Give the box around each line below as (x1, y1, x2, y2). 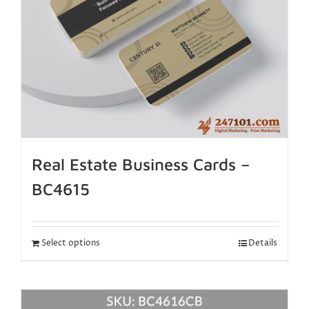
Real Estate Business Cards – (32, 154, 250, 174)
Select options (41, 237, 100, 249)
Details (248, 237, 277, 249)
